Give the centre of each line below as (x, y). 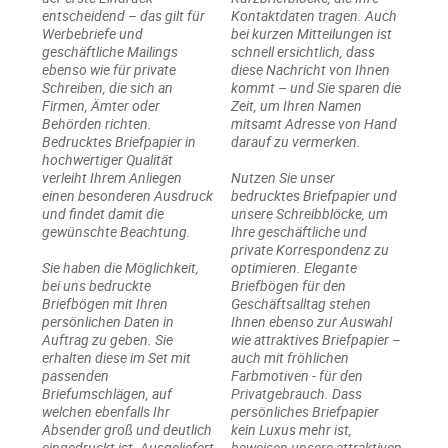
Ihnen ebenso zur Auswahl (311, 321)
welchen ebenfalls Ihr (106, 411)
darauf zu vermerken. (297, 141)
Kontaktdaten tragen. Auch (314, 15)
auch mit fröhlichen (290, 357)
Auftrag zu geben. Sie (108, 339)
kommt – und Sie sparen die (316, 87)
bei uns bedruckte (97, 285)
